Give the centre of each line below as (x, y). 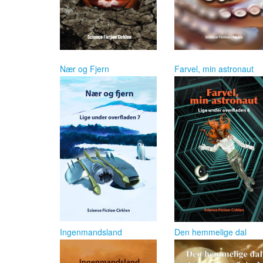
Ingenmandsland (91, 232)
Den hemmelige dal (210, 232)
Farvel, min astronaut (214, 68)
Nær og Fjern (85, 68)
